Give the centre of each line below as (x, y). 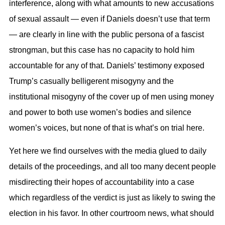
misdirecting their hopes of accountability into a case (102, 182)
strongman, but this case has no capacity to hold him (102, 50)
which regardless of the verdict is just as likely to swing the (112, 197)
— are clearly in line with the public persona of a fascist (106, 35)
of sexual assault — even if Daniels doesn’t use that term (109, 19)
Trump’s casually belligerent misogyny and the (91, 81)
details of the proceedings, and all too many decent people (113, 166)
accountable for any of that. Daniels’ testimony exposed (107, 66)
